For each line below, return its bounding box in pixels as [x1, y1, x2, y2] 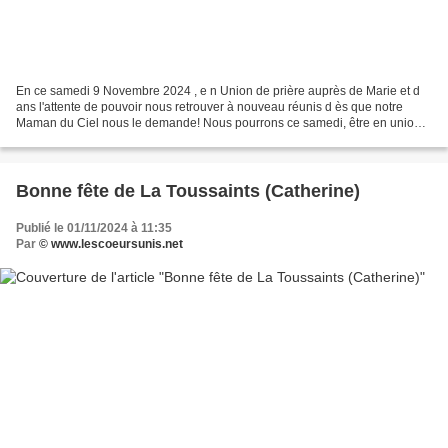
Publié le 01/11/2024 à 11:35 [16, 221, 172, 236]
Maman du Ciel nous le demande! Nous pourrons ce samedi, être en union [16, 116, 421, 131]
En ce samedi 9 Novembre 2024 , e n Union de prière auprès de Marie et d [16, 84, 420, 99]
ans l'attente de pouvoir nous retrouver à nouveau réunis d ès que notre [16, 100, 403, 115]
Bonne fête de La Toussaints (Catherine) [16, 181, 360, 202]
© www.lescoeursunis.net [39, 237, 183, 252]
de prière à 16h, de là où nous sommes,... [16, 132, 240, 147]
